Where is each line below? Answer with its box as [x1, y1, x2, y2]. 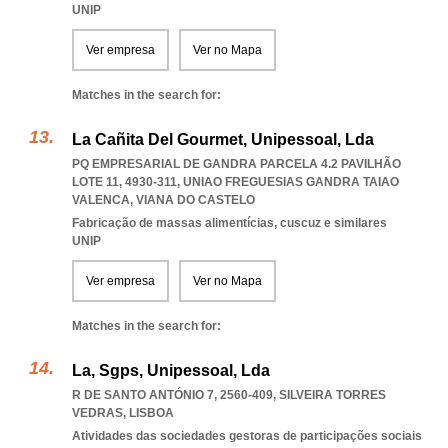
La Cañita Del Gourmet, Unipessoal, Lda [72, 131, 374, 148]
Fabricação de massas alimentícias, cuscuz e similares [72, 216, 387, 230]
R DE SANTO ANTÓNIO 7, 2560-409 [72, 388, 273, 402]
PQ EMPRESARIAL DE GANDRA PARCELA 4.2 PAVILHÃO [72, 157, 401, 171]
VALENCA [72, 193, 130, 207]
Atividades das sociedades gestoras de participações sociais [72, 429, 422, 443]
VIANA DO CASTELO [136, 193, 255, 207]
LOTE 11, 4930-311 [72, 175, 177, 189]
